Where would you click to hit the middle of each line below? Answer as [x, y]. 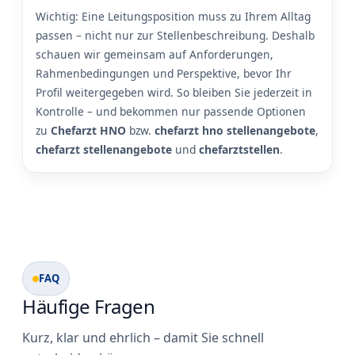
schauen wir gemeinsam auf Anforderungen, [155, 55]
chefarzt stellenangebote [104, 150]
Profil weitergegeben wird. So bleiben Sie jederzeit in [174, 93]
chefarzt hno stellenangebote [235, 131]
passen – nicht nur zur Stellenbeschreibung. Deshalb [175, 36]
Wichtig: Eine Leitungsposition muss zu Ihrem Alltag [173, 17]
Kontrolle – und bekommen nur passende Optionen [171, 112]
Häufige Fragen [89, 307]
